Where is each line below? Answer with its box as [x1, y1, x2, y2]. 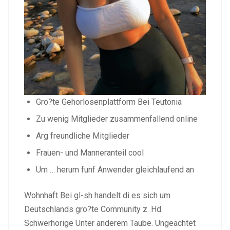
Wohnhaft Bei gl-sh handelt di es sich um [24, 190, 170, 200]
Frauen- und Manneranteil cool [36, 147, 144, 158]
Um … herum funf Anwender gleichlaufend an [36, 164, 194, 175]
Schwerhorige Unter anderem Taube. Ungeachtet [24, 218, 196, 228]
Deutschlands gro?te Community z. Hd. [24, 204, 163, 214]
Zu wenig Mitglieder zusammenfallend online [36, 113, 198, 124]
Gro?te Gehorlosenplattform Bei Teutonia [36, 97, 182, 107]
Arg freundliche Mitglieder [36, 130, 129, 141]
